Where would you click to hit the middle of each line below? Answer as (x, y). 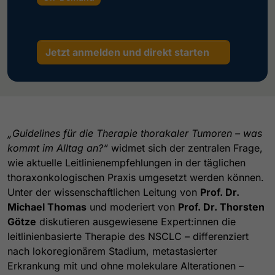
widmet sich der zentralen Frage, (185, 148)
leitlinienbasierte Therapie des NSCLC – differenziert (128, 236)
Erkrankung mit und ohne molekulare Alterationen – (126, 265)
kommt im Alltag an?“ (58, 148)
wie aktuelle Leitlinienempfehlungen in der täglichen (126, 162)
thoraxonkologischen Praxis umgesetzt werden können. (136, 177)
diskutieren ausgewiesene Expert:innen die (136, 221)
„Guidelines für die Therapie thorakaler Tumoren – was (135, 133)
